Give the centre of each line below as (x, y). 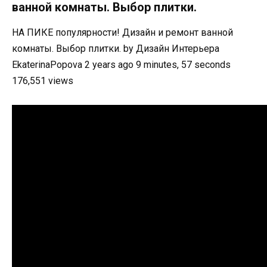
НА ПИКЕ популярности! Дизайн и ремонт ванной (122, 32)
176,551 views (43, 80)
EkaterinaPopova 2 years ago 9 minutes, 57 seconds (121, 64)
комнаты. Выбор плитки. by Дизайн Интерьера (116, 48)
